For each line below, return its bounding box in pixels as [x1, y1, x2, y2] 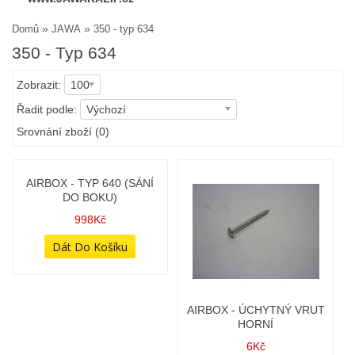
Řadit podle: [17, 103, 77, 116]
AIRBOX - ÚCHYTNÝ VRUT [186, 303, 325, 316]
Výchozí [86, 103, 126, 116]
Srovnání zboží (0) [17, 125, 109, 138]
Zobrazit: [17, 78, 64, 91]
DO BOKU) [63, 318, 117, 330]
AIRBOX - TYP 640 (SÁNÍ [26, 303, 154, 316]
